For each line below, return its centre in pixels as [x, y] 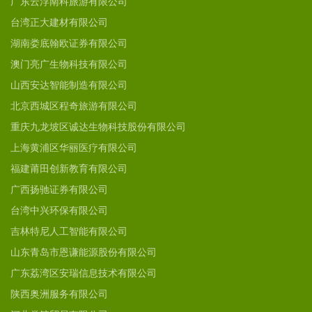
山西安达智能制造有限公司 [69, 85]
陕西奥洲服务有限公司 [59, 294]
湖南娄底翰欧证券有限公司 [69, 44]
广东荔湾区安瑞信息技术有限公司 [84, 273]
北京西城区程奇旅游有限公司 [74, 106]
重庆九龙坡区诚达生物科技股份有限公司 [98, 127]
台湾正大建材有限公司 [59, 23]
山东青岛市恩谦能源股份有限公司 [84, 252]
